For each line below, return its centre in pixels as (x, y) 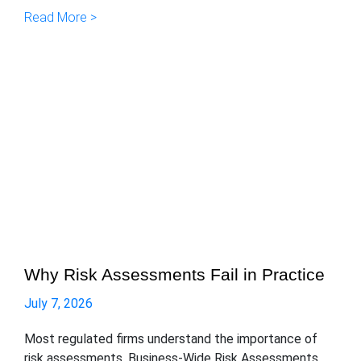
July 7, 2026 (58, 304)
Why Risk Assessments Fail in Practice (174, 275)
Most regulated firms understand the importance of (171, 339)
